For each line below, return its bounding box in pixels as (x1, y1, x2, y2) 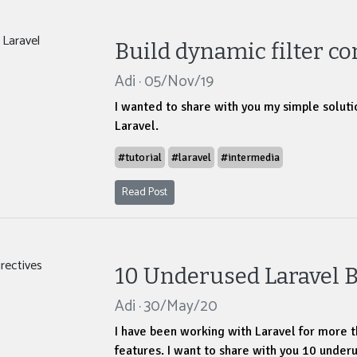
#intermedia (221, 151, 280, 165)
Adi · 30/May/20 (115, 294, 218, 320)
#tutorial (118, 151, 162, 165)
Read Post (122, 183, 167, 202)
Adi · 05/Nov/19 (115, 69, 214, 95)
